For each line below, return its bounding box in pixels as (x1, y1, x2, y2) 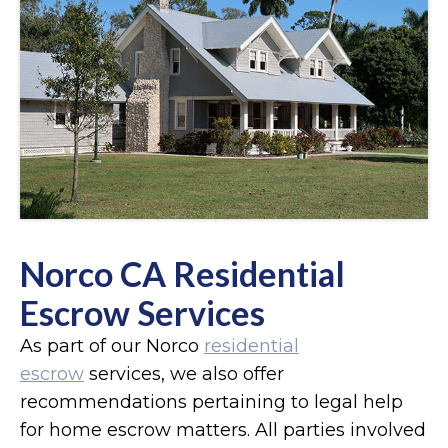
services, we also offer (84, 362, 284, 385)
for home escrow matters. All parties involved (20, 418, 426, 441)
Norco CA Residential (20, 252, 345, 294)
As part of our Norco (20, 334, 204, 357)
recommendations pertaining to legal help (20, 390, 403, 413)
